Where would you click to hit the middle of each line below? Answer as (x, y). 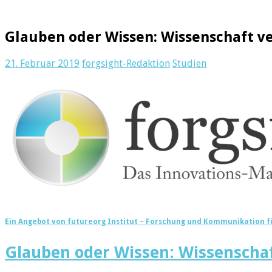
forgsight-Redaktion (126, 63)
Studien (189, 63)
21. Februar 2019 (42, 63)
